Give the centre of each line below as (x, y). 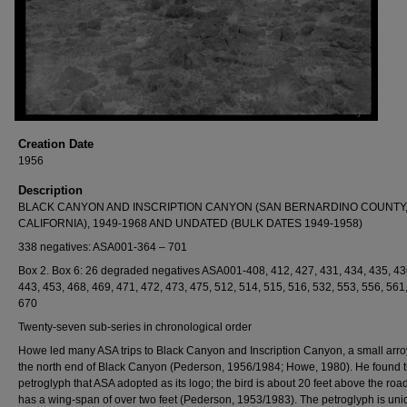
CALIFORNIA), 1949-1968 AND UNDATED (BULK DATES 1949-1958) (190, 223)
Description (50, 190)
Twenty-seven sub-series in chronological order (135, 327)
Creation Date (56, 144)
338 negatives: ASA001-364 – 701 (103, 247)
